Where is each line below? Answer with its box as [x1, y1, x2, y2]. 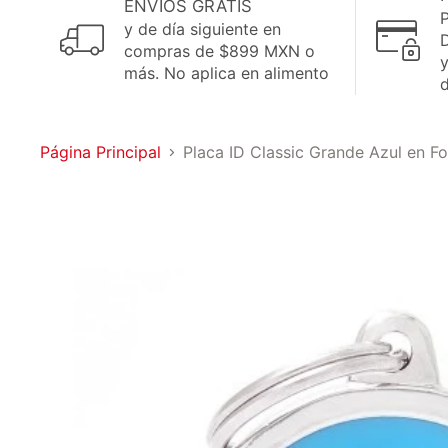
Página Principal [40, 142, 161, 162]
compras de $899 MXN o [124, 41, 315, 61]
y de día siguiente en [124, 19, 281, 39]
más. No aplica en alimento [124, 63, 329, 83]
